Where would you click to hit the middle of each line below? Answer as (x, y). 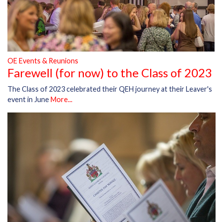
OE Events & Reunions (43, 61)
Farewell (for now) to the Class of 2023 (110, 73)
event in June (29, 100)
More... (61, 100)
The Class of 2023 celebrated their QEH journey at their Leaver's (110, 89)
